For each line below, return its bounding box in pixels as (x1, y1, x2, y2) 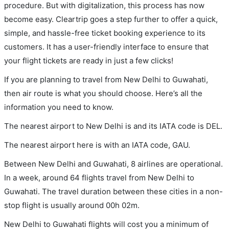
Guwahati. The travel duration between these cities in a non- (4, 186, 223, 196)
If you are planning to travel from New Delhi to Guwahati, (4, 74, 208, 84)
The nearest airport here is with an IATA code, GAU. (4, 140, 190, 150)
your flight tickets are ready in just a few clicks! (4, 55, 173, 65)
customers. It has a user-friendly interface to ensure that (4, 41, 209, 52)
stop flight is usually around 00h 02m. (4, 200, 140, 210)
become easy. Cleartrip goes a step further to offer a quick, (4, 14, 218, 24)
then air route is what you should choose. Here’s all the (4, 88, 202, 98)
